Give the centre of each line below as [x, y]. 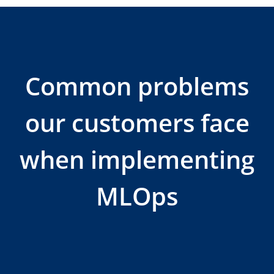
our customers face [137, 123]
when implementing [137, 159]
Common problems [137, 86]
